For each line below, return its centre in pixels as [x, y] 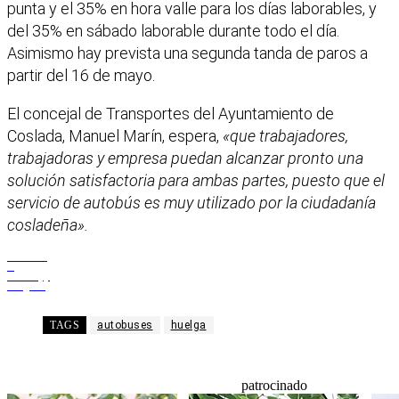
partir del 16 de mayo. [81, 76]
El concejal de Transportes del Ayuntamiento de [171, 114]
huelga [188, 326]
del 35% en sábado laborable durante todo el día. [173, 31]
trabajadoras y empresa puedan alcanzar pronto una [185, 159]
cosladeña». [48, 225]
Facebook [27, 257]
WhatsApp [28, 277]
